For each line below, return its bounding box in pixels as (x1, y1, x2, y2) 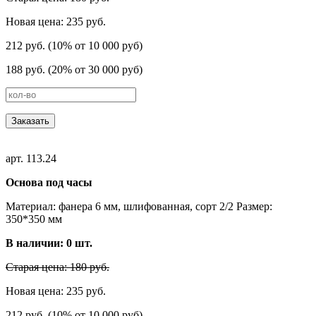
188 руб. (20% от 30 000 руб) (6, 63, 142, 75)
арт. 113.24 (6, 152, 56, 164)
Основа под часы (6, 176, 92, 188)
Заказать (11, 115, 49, 126)
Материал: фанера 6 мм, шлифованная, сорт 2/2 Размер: (6, 200, 272, 212)
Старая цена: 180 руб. (6, 260, 109, 273)
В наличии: (6, 236, 66, 249)
